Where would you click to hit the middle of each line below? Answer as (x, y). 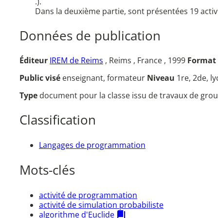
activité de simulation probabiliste (101, 205)
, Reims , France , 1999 (145, 61)
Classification (58, 120)
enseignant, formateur (105, 78)
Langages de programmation (92, 145)
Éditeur (34, 61)
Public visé (41, 78)
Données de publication (90, 36)
